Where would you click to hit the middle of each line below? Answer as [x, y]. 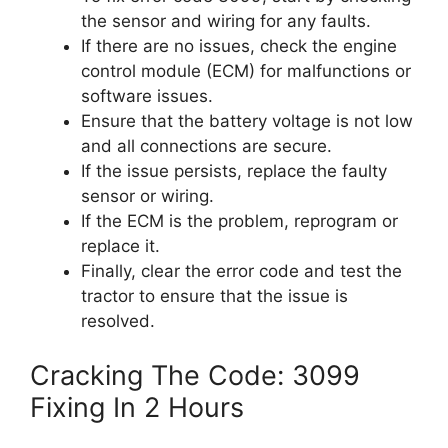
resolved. [118, 321]
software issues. [147, 96]
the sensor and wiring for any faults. [226, 21]
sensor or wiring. [147, 196]
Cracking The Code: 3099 [195, 375]
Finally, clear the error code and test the [241, 271]
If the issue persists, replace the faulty [234, 171]
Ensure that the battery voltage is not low [247, 121]
